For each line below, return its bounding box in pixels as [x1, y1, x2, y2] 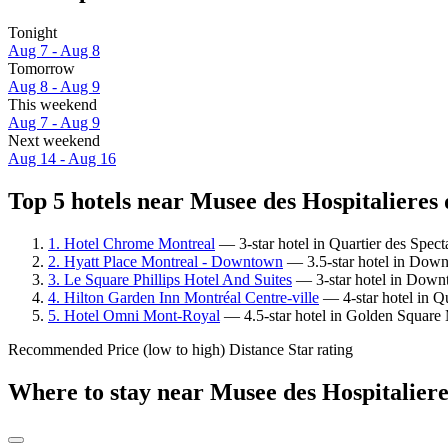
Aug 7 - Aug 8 [8, 42, 100, 60]
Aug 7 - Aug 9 [8, 114, 100, 132]
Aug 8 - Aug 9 [8, 78, 100, 96]
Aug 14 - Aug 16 [8, 150, 116, 168]
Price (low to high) [107, 340, 225, 358]
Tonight [8, 24, 57, 42]
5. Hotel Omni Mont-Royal [48, 306, 220, 324]
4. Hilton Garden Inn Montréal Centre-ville [48, 288, 319, 306]
